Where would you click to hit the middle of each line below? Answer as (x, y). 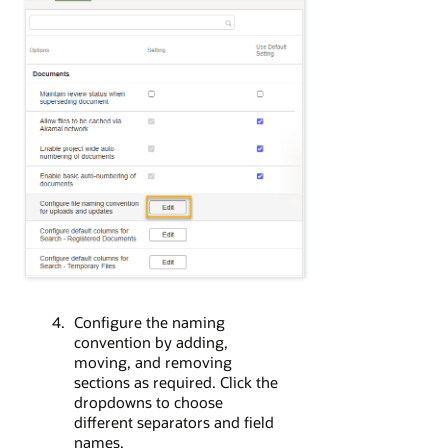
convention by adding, (150, 341)
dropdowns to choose (148, 401)
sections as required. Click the (175, 381)
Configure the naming (149, 321)
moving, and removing (152, 361)
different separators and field (173, 421)
